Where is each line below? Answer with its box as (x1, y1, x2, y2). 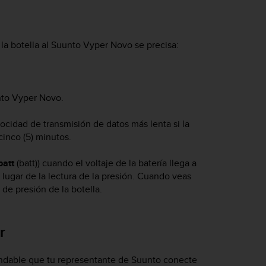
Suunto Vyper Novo (51, 38, 132, 52)
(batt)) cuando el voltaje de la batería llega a (14, 156, 197, 170)
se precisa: (132, 38, 179, 52)
